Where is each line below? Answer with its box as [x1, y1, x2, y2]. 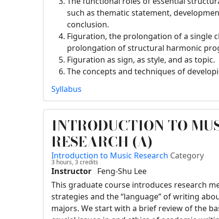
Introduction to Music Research [51, 150, 171, 161]
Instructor [51, 166, 92, 177]
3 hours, [51, 158, 74, 167]
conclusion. [67, 19, 109, 30]
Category [170, 150, 204, 161]
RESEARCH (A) [51, 131, 153, 153]
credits [78, 158, 99, 167]
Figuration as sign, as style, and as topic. [67, 54, 216, 66]
